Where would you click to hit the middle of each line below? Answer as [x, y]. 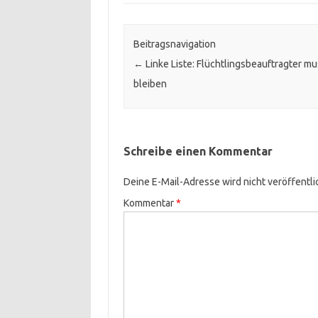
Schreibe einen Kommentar [198, 152]
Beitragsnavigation [174, 44]
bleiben [150, 84]
